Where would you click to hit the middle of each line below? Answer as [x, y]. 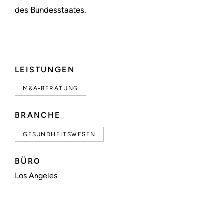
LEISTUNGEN [45, 70]
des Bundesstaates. [52, 10]
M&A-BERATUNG [51, 89]
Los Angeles [36, 176]
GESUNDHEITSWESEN [59, 134]
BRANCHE [38, 115]
